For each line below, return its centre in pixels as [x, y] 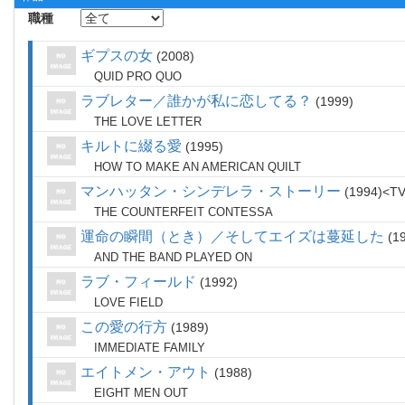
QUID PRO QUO [138, 76]
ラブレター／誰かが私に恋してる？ [196, 101]
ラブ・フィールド [138, 282]
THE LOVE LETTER [148, 122]
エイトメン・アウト [146, 372]
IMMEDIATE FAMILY [150, 348]
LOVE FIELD [128, 302]
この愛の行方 [124, 327]
